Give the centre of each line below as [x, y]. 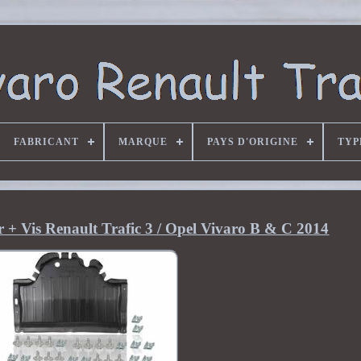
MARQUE [143, 142]
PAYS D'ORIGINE [252, 142]
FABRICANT [46, 142]
